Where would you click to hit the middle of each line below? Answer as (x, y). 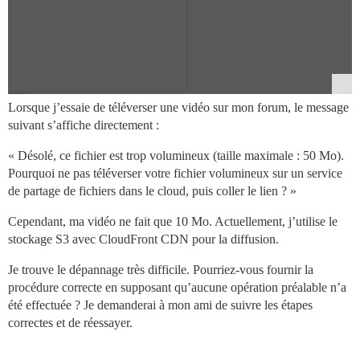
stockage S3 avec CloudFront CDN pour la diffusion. (143, 239)
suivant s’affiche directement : (84, 125)
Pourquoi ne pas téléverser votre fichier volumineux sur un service (175, 173)
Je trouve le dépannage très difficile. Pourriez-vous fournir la (161, 269)
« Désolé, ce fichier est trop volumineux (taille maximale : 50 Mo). (176, 155)
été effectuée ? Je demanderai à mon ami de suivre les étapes (160, 305)
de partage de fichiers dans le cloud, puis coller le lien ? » (152, 190)
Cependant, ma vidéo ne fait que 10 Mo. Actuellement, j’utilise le (173, 221)
